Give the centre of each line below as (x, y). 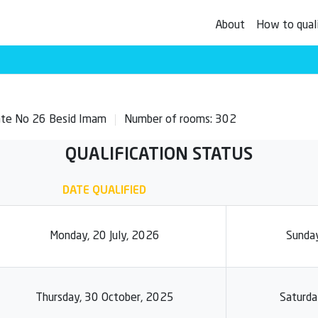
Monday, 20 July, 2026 (104, 236)
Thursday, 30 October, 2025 (104, 298)
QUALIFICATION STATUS (159, 155)
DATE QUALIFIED (104, 191)
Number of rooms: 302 (180, 120)
